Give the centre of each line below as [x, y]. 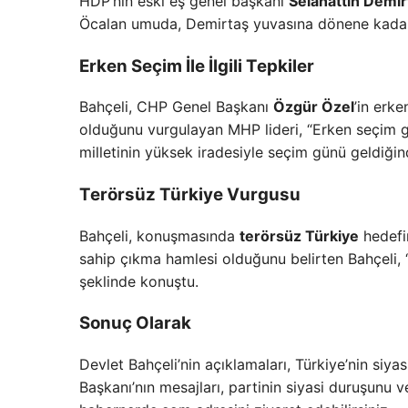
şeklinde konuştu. [139, 281]
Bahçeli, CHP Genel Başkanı [176, 107]
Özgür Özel [314, 107]
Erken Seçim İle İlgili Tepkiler [197, 66]
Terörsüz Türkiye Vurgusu [190, 194]
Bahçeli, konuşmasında [159, 235]
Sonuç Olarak [135, 323]
